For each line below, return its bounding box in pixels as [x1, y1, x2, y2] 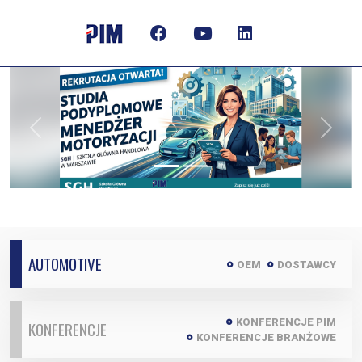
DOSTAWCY [277, 258, 336, 271]
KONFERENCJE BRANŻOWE [196, 331, 336, 343]
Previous [34, 127, 88, 145]
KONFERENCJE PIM [236, 316, 336, 328]
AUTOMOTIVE [28, 252, 102, 276]
